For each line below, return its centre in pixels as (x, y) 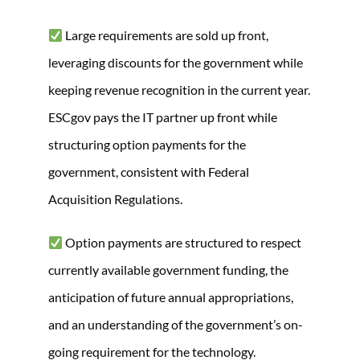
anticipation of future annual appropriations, (171, 297)
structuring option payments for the (147, 144)
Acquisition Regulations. (115, 199)
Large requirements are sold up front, (166, 35)
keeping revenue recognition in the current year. (179, 90)
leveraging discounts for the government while (176, 62)
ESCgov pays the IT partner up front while (163, 117)
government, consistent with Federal (149, 172)
